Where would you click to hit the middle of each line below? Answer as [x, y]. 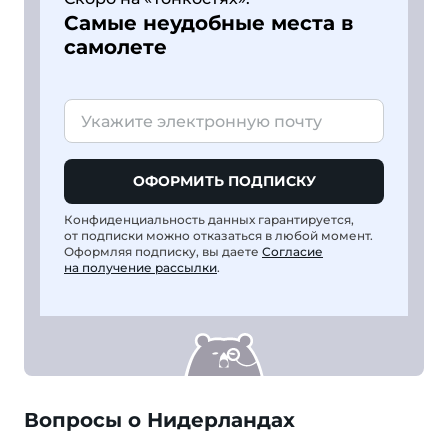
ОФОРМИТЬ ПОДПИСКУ [224, 181]
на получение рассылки [140, 267]
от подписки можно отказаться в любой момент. [218, 235]
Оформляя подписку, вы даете [163, 251]
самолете [115, 47]
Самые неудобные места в [208, 23]
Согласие [292, 251]
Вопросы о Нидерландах [159, 420]
